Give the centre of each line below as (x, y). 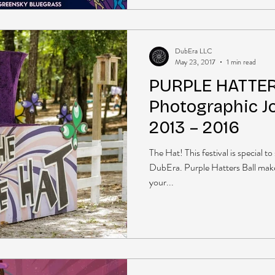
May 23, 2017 (195, 62)
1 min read (241, 62)
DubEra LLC (194, 51)
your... (161, 182)
